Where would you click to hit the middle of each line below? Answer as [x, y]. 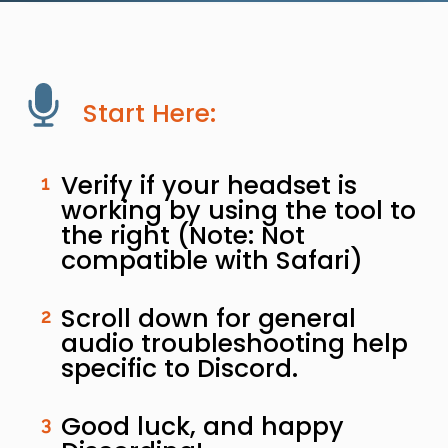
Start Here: [149, 113]
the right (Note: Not [183, 235]
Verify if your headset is [209, 185]
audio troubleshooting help [234, 343]
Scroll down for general [208, 318]
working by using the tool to [238, 210]
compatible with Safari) [212, 260]
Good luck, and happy [202, 426]
